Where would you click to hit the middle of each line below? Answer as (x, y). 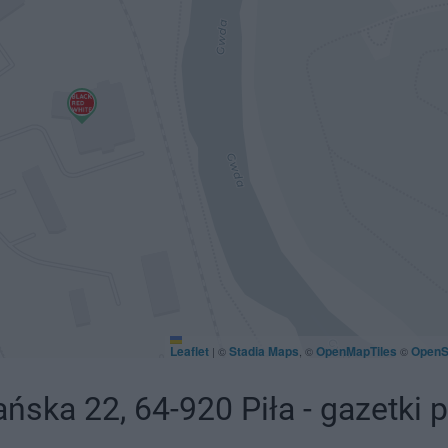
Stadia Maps (263, 351)
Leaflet (189, 351)
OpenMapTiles (356, 351)
